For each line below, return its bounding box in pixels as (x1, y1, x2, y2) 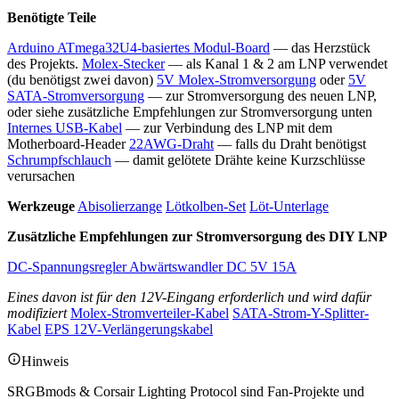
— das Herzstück (270, 39, 370, 55)
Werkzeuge (7, 198, 75, 214)
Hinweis (21, 353, 69, 369)
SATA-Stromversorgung (7, 87, 144, 103)
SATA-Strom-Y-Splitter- (232, 305, 369, 321)
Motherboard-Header (7, 135, 129, 151)
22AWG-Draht (129, 135, 214, 151)
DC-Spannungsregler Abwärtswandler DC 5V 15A (7, 258, 297, 274)
